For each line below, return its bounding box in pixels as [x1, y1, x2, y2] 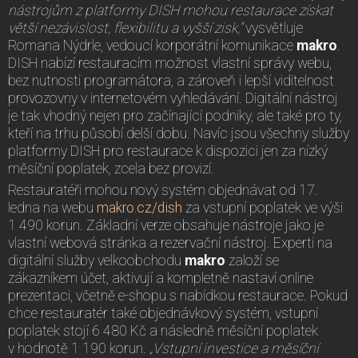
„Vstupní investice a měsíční [149, 340, 318, 356]
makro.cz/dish [97, 199, 182, 216]
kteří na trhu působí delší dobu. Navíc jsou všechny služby [8, 125, 349, 141]
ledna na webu [8, 199, 97, 216]
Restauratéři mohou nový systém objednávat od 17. [8, 181, 318, 198]
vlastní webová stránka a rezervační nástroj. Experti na [8, 234, 332, 251]
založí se [229, 252, 279, 268]
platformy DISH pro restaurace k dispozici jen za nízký [8, 142, 328, 159]
